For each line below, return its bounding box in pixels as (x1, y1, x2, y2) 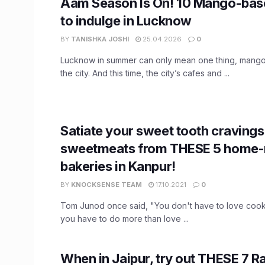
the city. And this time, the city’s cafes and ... (60, 67, 230, 78)
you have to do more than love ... (60, 213, 189, 224)
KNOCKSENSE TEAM (71, 180, 142, 189)
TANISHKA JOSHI (71, 34, 129, 43)
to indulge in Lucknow (60, 12, 192, 28)
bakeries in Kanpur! (60, 158, 176, 174)
